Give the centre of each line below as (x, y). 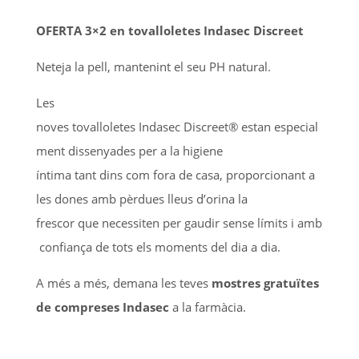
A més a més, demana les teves (123, 282)
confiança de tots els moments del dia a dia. (158, 246)
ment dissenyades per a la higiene (129, 150)
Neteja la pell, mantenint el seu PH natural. (155, 66)
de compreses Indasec (102, 307)
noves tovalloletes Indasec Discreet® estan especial (177, 126)
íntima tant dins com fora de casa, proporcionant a (175, 174)
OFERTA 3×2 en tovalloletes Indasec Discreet (169, 30)
